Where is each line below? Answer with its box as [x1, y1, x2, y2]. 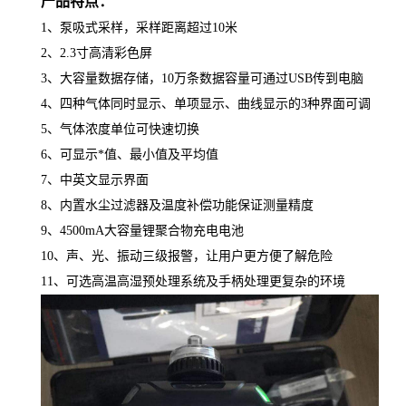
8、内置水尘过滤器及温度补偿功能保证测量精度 [41, 198, 314, 212]
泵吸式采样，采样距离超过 [60, 20, 212, 34]
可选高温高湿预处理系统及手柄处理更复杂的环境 [66, 274, 345, 288]
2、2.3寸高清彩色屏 [41, 45, 152, 60]
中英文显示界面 [60, 172, 149, 187]
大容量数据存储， [60, 71, 161, 85]
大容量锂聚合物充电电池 [104, 223, 244, 237]
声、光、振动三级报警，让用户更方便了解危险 [66, 248, 333, 263]
